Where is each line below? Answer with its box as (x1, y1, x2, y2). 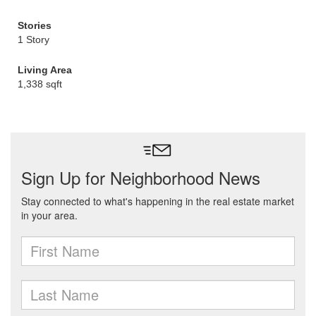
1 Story (18, 34, 49, 45)
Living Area (18, 64, 72, 75)
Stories (18, 20, 51, 31)
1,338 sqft (18, 78, 62, 90)
